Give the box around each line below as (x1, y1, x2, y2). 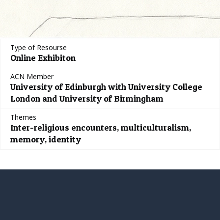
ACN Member (10, 72, 54, 81)
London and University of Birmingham (10, 93, 164, 104)
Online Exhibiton (10, 53, 76, 63)
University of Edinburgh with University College (10, 82, 202, 92)
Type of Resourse (10, 43, 67, 52)
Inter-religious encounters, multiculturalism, (10, 122, 191, 133)
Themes (10, 112, 36, 122)
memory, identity (10, 134, 81, 144)
